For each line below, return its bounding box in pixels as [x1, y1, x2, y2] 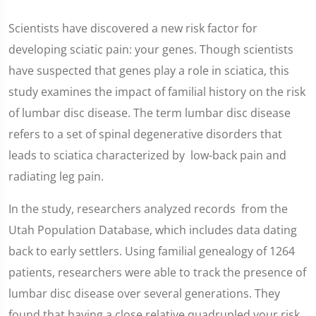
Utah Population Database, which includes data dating [8, 222, 297, 238]
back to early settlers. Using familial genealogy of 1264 [8, 243, 295, 259]
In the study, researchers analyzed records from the [8, 201, 288, 217]
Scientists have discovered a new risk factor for [8, 20, 257, 36]
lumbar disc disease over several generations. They [8, 286, 280, 301]
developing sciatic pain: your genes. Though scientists [8, 42, 293, 57]
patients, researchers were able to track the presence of [8, 265, 306, 280]
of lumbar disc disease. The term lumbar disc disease [8, 105, 291, 121]
